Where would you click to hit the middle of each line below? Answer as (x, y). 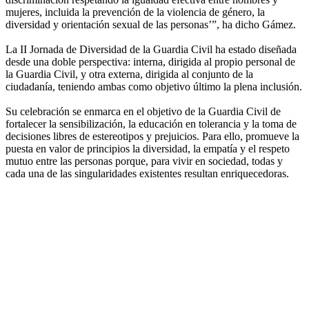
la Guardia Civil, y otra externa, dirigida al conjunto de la (129, 74)
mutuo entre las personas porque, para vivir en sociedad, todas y (144, 161)
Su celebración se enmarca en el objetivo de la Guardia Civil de (143, 112)
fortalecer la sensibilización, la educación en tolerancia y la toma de (151, 124)
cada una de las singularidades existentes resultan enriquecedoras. (147, 174)
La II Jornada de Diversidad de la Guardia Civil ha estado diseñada (151, 50)
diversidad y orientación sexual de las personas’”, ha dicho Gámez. (151, 25)
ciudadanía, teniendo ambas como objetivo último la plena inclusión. (154, 87)
